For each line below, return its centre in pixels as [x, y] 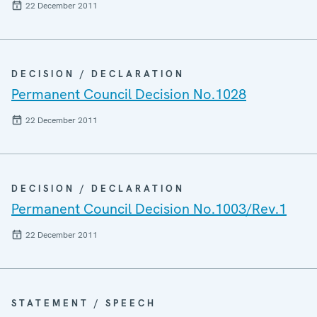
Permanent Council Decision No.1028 [129, 94]
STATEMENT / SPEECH [84, 303]
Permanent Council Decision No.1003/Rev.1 [149, 208]
